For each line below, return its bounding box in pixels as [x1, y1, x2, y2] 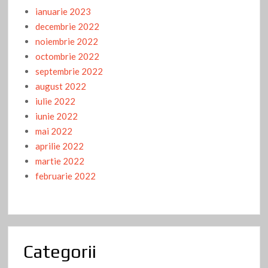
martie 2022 [35, 156, 85, 167]
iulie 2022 [35, 96, 76, 107]
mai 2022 [35, 126, 73, 137]
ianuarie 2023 [35, 6, 92, 17]
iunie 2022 [35, 111, 78, 122]
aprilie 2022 [35, 141, 84, 152]
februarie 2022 [35, 170, 96, 182]
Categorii [23, 241, 97, 263]
